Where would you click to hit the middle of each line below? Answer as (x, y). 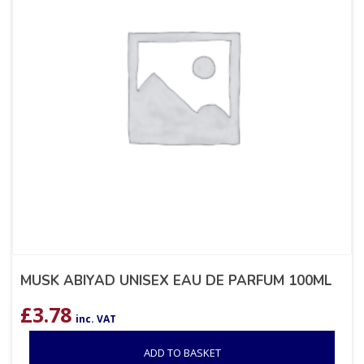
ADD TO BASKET (182, 353)
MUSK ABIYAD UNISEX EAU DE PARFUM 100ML (176, 281)
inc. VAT (96, 319)
